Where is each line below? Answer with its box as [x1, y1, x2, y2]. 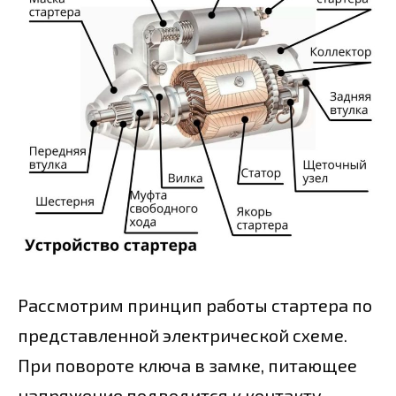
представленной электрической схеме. [18, 324, 347, 346]
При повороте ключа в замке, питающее [18, 354, 357, 376]
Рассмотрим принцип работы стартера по [18, 293, 372, 316]
